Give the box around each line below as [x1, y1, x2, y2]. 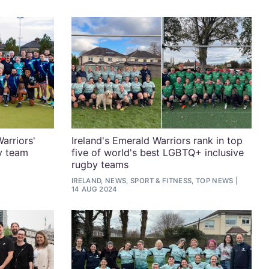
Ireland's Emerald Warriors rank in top [71, 134, 243, 147]
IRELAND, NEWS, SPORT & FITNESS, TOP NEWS [71, 177, 234, 186]
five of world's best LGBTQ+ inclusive [71, 146, 244, 159]
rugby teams [71, 158, 128, 171]
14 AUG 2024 [71, 185, 118, 194]
